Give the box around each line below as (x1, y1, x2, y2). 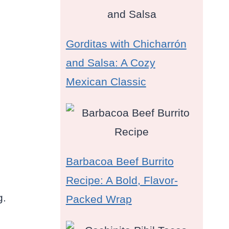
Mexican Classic (65, 76, 146, 88)
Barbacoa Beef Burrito (65, 155, 174, 168)
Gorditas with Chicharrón (65, 38, 187, 50)
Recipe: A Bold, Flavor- (65, 174, 178, 187)
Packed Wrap (65, 193, 132, 205)
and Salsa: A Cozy (65, 57, 155, 69)
